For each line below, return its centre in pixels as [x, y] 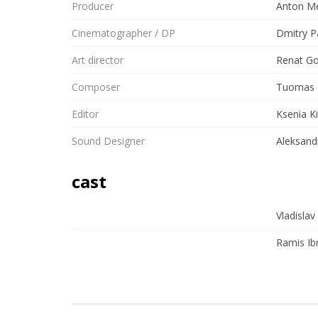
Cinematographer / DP [124, 33]
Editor [85, 114]
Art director [98, 60]
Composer [96, 87]
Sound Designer [108, 141]
